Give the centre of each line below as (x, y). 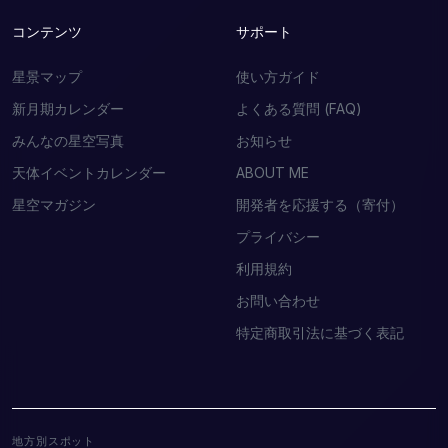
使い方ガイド (278, 76)
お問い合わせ (278, 300)
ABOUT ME (272, 172)
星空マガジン (54, 204)
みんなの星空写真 (68, 140)
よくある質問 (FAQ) (299, 108)
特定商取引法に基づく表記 (320, 332)
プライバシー (278, 236)
